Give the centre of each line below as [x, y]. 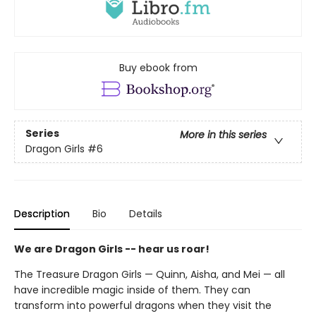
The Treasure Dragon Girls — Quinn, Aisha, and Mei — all [150, 274]
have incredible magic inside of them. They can [132, 290]
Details [146, 213]
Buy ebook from [158, 67]
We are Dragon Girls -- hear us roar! [112, 249]
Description [42, 213]
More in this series [223, 135]
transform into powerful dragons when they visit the [143, 305]
